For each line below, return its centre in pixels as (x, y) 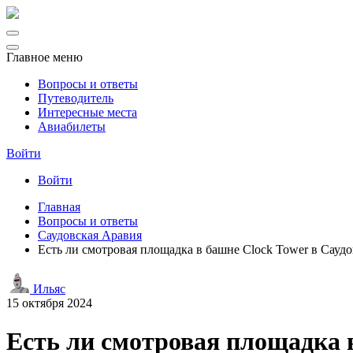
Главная (59, 207)
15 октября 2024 (49, 303)
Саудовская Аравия (90, 235)
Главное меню (45, 57)
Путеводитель (76, 98)
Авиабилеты (72, 126)
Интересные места (87, 112)
